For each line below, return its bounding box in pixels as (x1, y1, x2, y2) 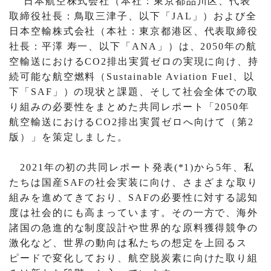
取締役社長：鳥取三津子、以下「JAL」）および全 (9, 11, 258, 22)
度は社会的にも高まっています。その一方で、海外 (9, 207, 259, 218)
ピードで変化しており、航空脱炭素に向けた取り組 (9, 253, 259, 264)
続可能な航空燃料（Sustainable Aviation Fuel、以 (9, 71, 255, 82)
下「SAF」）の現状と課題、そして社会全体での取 (9, 87, 259, 97)
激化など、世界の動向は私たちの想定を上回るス (9, 238, 248, 249)
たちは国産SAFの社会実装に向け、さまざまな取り (9, 177, 259, 188)
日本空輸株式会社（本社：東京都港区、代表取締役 (9, 26, 259, 37)
